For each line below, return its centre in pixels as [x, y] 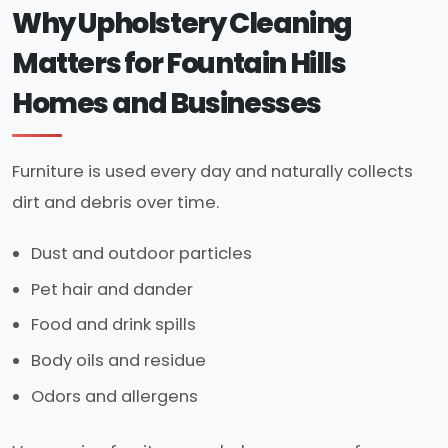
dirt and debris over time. [115, 202]
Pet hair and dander [112, 289]
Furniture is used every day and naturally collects [212, 171]
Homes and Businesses [167, 103]
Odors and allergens [115, 396]
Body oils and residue [119, 361]
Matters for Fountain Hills [179, 63]
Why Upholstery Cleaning [182, 23]
